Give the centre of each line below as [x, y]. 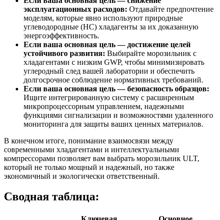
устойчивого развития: [64, 53]
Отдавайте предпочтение [170, 9]
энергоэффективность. [61, 35]
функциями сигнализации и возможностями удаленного [118, 115]
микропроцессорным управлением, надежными [104, 106]
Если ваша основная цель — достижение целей [107, 44]
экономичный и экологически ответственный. [82, 176]
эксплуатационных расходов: [75, 9]
